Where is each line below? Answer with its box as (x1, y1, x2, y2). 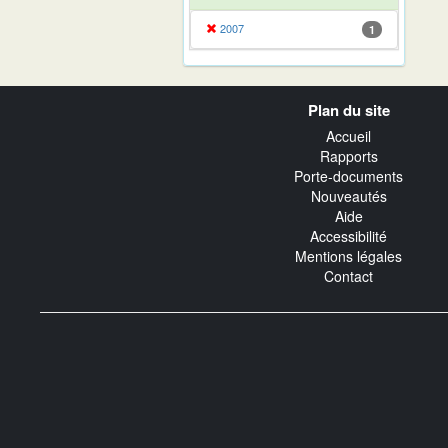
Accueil (326, 126, 371, 147)
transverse (39, 103, 133, 126)
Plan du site (307, 98, 390, 121)
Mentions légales (295, 246, 402, 267)
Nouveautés (310, 186, 387, 207)
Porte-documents (294, 166, 403, 187)
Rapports (319, 146, 378, 167)
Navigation (39, 83, 132, 106)
